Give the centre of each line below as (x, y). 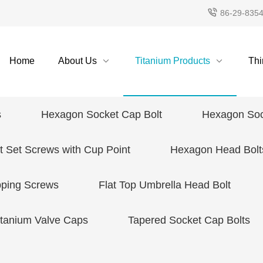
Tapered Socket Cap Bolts (189, 220)
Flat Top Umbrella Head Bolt (165, 185)
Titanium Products (172, 61)
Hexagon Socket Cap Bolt (102, 114)
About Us (77, 61)
